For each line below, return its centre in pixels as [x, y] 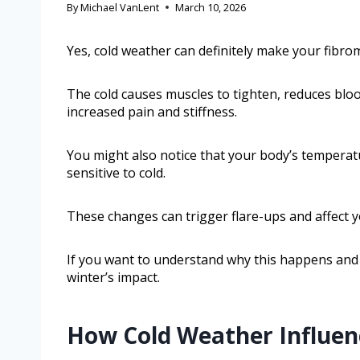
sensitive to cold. [116, 173]
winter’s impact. [113, 278]
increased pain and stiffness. [152, 112]
